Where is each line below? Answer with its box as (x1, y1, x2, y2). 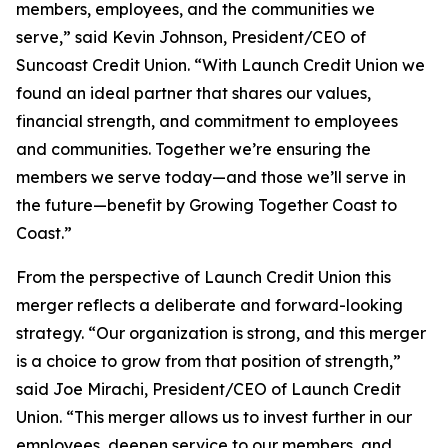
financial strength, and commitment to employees (16, 111, 398, 131)
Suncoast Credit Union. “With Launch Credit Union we (16, 55, 425, 75)
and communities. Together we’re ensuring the (16, 139, 371, 159)
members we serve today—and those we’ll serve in (16, 167, 406, 187)
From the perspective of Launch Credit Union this (16, 267, 391, 287)
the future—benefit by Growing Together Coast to (16, 195, 397, 215)
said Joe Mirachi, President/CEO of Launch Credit (16, 379, 401, 399)
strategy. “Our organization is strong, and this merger (16, 323, 426, 343)
